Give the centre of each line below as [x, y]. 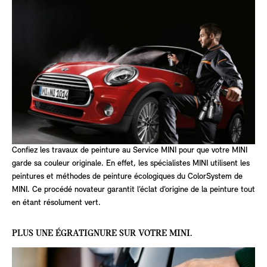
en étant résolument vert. [56, 203]
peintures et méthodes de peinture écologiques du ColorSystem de [127, 176]
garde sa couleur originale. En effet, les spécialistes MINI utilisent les [131, 163]
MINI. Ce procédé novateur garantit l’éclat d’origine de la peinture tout [133, 190]
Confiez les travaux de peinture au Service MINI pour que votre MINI [130, 150]
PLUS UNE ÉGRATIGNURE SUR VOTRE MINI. [102, 233]
